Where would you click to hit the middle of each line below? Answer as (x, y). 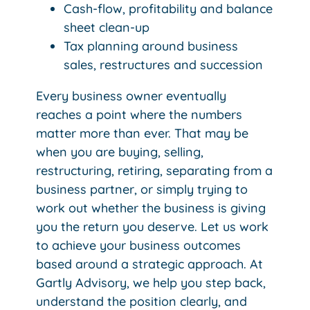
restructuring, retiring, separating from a (155, 170)
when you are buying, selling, (120, 152)
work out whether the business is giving (151, 208)
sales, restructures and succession (164, 64)
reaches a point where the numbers (139, 114)
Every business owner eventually (131, 95)
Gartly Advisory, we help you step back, (151, 282)
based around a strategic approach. (143, 264)
